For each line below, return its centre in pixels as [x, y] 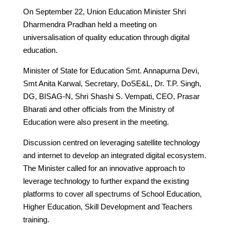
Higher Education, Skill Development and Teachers [108, 206]
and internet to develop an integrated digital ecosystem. [114, 155]
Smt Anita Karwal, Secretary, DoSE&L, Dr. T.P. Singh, [112, 83]
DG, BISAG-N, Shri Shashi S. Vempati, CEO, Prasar [111, 96]
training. [36, 219]
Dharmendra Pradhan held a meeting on [90, 24]
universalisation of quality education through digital [106, 37]
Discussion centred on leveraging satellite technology [111, 142]
